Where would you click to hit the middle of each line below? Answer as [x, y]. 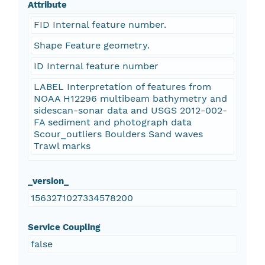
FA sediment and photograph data [112, 122]
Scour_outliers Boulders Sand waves [118, 134]
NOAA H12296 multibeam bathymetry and [130, 99]
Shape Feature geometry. [91, 46]
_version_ [48, 181]
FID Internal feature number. [100, 25]
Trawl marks [62, 146]
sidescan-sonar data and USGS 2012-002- [130, 111]
